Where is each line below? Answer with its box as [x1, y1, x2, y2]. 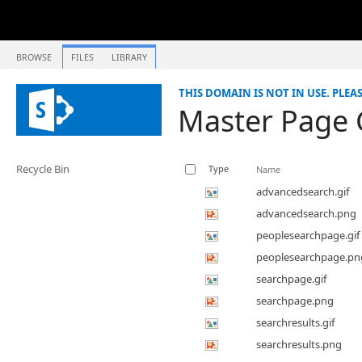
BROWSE [16, 52, 52, 63]
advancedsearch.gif [256, 184, 349, 199]
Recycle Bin [16, 162, 69, 176]
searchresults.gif [256, 315, 335, 330]
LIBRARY [112, 52, 147, 63]
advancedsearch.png [256, 206, 356, 221]
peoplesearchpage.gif [256, 228, 360, 242]
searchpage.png [256, 293, 334, 308]
